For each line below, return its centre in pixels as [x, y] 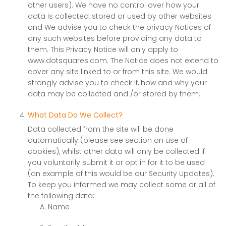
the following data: [61, 196]
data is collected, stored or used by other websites [120, 16]
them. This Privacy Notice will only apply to [103, 49]
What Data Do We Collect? [75, 115]
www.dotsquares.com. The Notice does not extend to [123, 61]
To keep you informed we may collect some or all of [122, 185]
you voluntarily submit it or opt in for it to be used [116, 162]
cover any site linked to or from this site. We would [118, 72]
